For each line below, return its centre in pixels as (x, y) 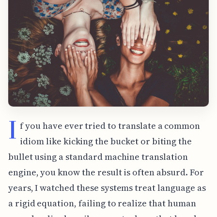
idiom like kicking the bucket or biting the (106, 141)
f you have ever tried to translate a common (110, 125)
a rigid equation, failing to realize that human (102, 203)
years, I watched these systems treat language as (107, 187)
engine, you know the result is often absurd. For (106, 172)
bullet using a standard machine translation (98, 156)
